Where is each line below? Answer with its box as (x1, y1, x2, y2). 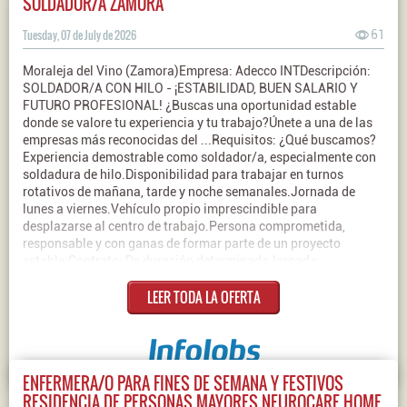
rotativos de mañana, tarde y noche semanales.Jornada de (23, 184, 355, 199)
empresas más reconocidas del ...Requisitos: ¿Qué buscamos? (23, 133, 376, 147)
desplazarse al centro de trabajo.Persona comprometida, (23, 219, 345, 233)
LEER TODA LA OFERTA (146, 287, 261, 307)
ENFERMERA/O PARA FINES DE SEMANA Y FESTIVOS (23, 371, 343, 395)
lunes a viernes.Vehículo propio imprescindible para (23, 202, 317, 216)
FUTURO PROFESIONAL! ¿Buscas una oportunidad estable (23, 98, 356, 113)
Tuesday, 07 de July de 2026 (23, 27, 136, 43)
